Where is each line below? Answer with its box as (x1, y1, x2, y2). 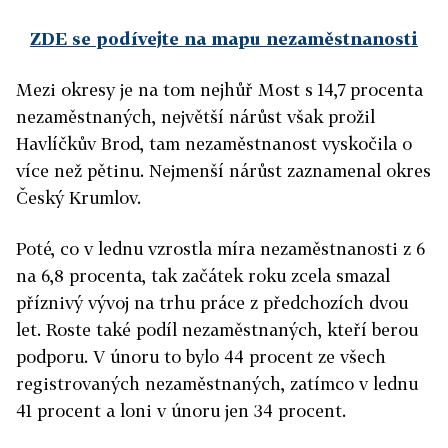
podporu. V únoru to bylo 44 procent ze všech (16, 346, 386, 367)
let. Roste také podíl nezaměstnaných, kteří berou (16, 319, 418, 340)
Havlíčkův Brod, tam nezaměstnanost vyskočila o (16, 133, 412, 154)
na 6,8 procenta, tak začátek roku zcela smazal (16, 265, 390, 286)
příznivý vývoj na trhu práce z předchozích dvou (16, 292, 408, 313)
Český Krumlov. (16, 187, 141, 208)
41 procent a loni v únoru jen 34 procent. (16, 400, 346, 421)
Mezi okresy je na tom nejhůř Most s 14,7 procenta (16, 79, 423, 100)
